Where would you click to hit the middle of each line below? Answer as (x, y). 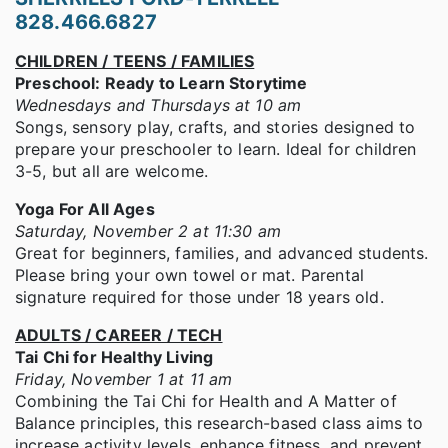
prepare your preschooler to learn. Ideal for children (216, 149)
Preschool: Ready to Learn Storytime (161, 83)
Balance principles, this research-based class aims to (219, 423)
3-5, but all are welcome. (112, 171)
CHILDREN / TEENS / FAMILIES (135, 61)
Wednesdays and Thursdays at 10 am (158, 105)
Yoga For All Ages (85, 209)
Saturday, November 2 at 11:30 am (148, 231)
